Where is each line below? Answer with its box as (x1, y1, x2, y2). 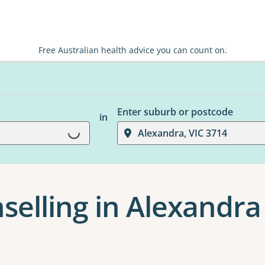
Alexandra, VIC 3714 (137, 127, 227, 140)
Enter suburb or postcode (117, 105, 233, 118)
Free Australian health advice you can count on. (38, 44, 227, 56)
